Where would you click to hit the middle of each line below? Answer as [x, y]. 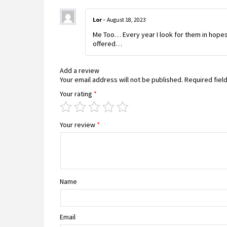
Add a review [80, 70]
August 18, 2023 [126, 20]
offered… [107, 43]
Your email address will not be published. [121, 79]
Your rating [77, 93]
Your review [78, 124]
